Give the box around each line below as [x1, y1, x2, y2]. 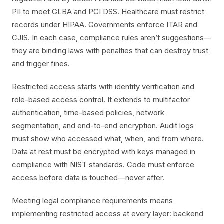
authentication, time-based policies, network [12, 108, 164, 117]
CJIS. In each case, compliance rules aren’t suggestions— [12, 33, 211, 42]
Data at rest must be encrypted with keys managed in [12, 147, 195, 156]
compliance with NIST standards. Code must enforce [12, 160, 194, 169]
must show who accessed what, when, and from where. [12, 134, 204, 143]
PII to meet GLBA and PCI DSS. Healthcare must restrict [12, 7, 204, 16]
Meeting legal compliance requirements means [12, 196, 173, 205]
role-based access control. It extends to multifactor [12, 95, 190, 104]
